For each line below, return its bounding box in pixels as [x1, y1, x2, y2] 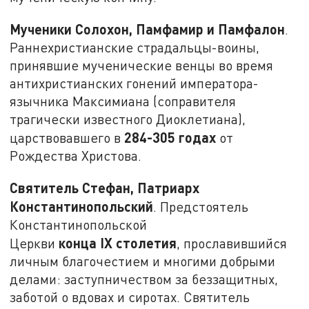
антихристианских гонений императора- [10, 75, 259, 92]
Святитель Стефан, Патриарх [10, 179, 200, 196]
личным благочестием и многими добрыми [10, 252, 276, 269]
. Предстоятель [153, 198, 249, 215]
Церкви [10, 235, 59, 251]
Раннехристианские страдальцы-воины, [10, 39, 260, 56]
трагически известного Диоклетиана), [10, 111, 246, 128]
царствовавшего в [10, 130, 125, 146]
